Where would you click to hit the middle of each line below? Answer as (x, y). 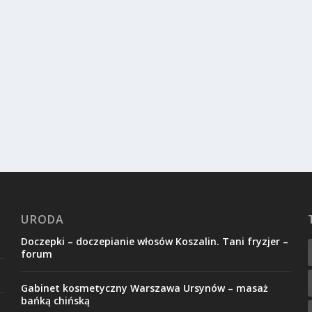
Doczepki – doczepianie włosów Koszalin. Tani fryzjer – (155, 241)
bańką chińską (56, 300)
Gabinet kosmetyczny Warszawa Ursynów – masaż (145, 288)
